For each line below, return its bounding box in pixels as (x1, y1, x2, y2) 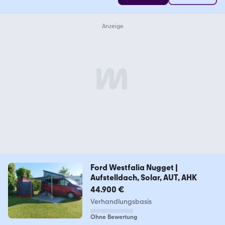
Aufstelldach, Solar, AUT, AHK (90, 172, 197, 182)
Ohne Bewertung (90, 213, 137, 220)
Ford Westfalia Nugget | (90, 162, 178, 172)
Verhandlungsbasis (90, 197, 152, 206)
